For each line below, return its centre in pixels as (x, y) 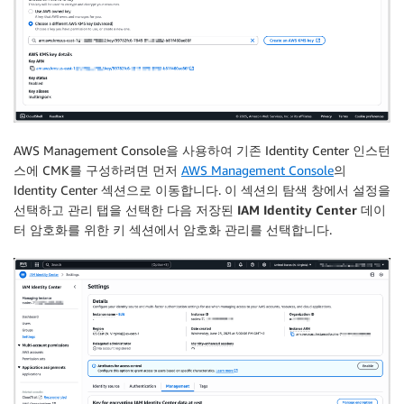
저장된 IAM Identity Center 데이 (291, 209)
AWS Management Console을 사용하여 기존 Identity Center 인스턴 (202, 150)
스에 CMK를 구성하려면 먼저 (97, 170)
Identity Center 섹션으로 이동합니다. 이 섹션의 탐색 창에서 (183, 189)
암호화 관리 (216, 229)
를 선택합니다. (291, 229)
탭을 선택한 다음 (144, 209)
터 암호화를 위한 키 (69, 229)
